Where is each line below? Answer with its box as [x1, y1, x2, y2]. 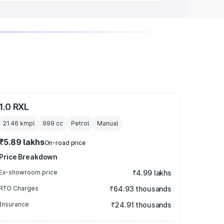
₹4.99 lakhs [132, 168, 171, 177]
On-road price [44, 139, 86, 146]
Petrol [71, 119, 89, 127]
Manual [97, 119, 118, 127]
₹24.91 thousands [111, 200, 171, 209]
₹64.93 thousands [109, 184, 171, 193]
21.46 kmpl [3, 119, 35, 127]
